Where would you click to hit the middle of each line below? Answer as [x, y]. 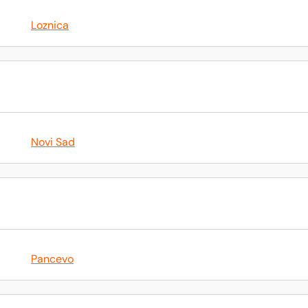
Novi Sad [53, 142]
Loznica [50, 25]
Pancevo [52, 259]
